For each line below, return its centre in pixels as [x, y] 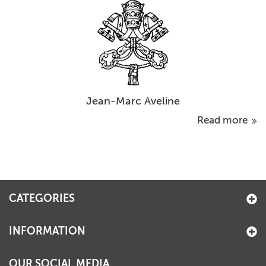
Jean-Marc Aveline [133, 101]
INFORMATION [47, 231]
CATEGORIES [42, 199]
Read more [224, 120]
